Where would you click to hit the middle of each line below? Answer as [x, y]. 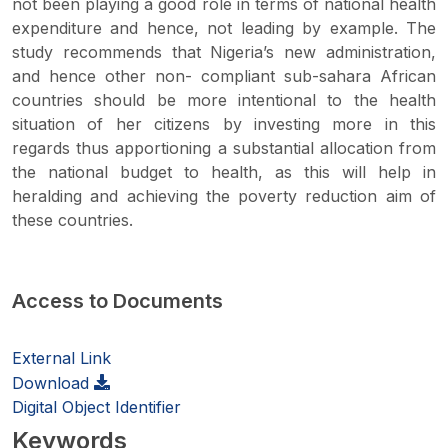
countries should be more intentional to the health [224, 100]
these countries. [72, 220]
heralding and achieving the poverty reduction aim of [224, 196]
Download [53, 383]
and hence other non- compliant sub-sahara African [224, 76]
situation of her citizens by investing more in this [224, 124]
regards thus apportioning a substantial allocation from [224, 148]
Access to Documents [117, 301]
